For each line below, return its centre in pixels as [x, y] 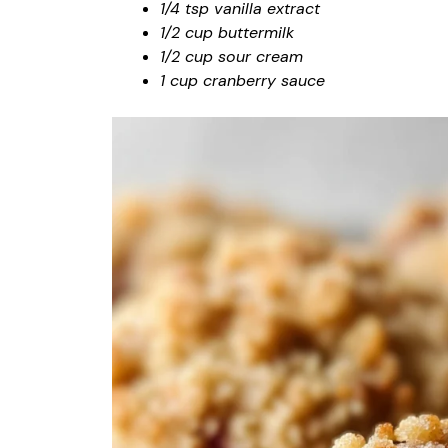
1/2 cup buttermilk [227, 32]
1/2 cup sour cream [231, 56]
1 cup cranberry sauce [242, 80]
